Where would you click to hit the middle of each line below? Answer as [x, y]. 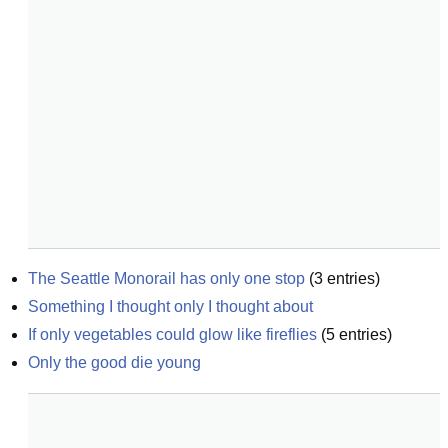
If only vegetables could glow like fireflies [172, 334]
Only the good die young [114, 362]
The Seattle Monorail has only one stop [166, 278]
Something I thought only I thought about [170, 306]
